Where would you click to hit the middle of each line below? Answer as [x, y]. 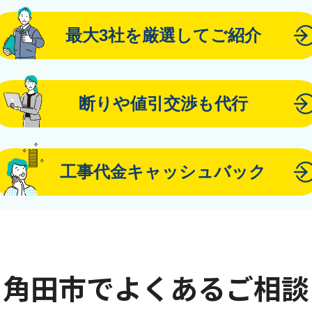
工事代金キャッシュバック [163, 172]
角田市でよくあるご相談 [156, 288]
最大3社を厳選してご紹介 [163, 35]
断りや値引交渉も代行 [163, 103]
